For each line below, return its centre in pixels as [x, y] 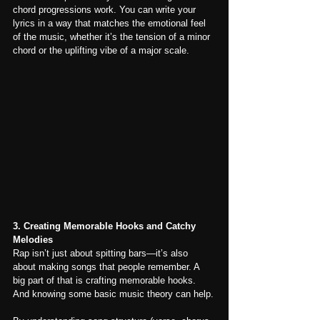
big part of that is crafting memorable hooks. [106, 281]
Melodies [33, 240]
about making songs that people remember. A [107, 267]
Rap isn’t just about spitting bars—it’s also [102, 254]
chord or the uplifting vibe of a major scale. [101, 50]
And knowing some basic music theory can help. [113, 294]
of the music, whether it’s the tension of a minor [113, 36]
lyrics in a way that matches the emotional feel [111, 23]
